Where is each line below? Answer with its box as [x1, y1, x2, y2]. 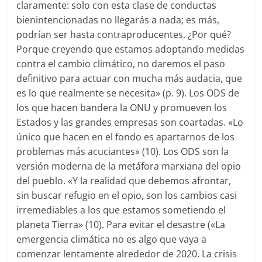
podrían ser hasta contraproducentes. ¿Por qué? [16, 28, 232, 42]
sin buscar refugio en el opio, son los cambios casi [16, 189, 237, 202]
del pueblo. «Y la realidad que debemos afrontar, [16, 174, 232, 188]
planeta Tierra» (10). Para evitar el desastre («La [16, 218, 226, 232]
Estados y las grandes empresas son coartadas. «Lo [16, 116, 244, 129]
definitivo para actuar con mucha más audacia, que [16, 72, 243, 85]
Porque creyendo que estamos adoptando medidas [16, 43, 245, 56]
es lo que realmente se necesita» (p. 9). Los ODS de [16, 87, 240, 100]
